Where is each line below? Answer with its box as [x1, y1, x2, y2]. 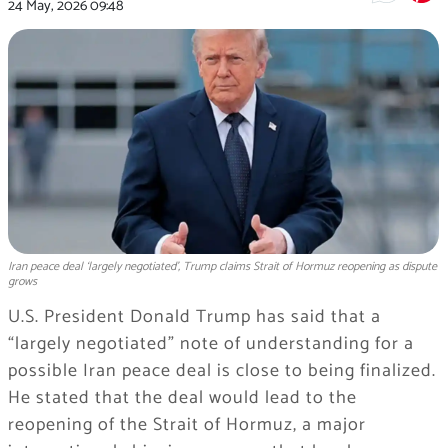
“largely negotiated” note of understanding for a [7, 329, 414, 360]
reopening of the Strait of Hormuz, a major [7, 410, 366, 441]
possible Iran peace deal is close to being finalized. [7, 356, 436, 387]
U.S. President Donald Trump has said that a [7, 302, 381, 333]
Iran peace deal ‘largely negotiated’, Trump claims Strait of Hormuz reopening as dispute [7, 257, 437, 277]
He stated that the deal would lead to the [7, 383, 357, 414]
